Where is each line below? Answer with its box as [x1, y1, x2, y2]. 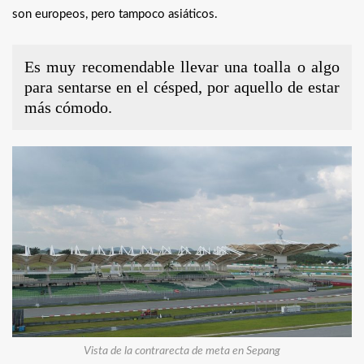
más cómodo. [24, 98, 112, 117]
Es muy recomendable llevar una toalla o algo [24, 58, 340, 76]
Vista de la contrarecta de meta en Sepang [84, 345, 280, 357]
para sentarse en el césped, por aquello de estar [24, 78, 340, 97]
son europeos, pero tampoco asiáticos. [12, 8, 218, 21]
